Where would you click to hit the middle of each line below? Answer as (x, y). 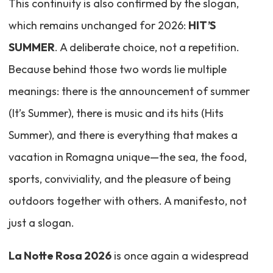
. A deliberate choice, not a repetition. (147, 48)
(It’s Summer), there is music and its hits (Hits (116, 113)
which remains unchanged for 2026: (98, 26)
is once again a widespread (180, 256)
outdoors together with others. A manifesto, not (127, 201)
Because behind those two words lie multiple (117, 69)
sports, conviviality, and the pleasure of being (119, 179)
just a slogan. (41, 223)
